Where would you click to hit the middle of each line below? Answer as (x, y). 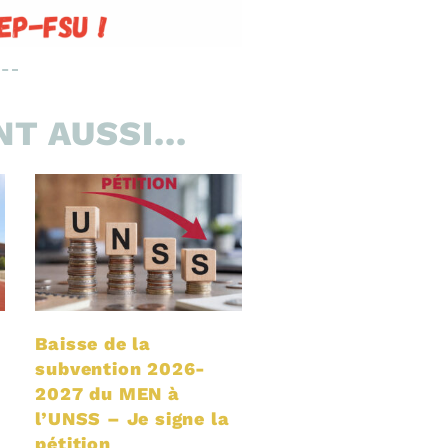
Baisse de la (93, 343)
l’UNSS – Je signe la (132, 418)
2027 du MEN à (107, 393)
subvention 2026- (121, 368)
